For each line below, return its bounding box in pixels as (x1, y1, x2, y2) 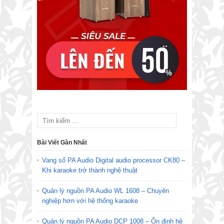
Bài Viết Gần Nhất (37, 139, 87, 146)
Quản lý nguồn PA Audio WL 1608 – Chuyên (42, 187, 169, 195)
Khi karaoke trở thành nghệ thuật (42, 166, 137, 174)
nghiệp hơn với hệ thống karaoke (42, 197, 138, 205)
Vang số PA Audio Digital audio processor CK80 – (42, 156, 185, 164)
